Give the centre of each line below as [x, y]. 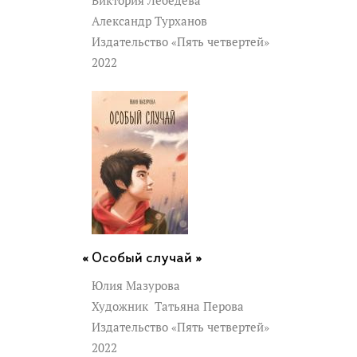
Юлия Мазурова [136, 286]
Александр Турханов [149, 22]
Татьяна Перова [198, 307]
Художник [122, 307]
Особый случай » [147, 259]
